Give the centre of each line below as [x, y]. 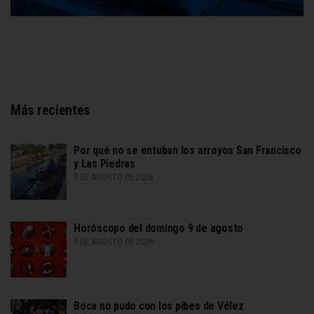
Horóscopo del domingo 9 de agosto [159, 228]
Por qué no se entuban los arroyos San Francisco [187, 150]
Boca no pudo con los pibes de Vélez [159, 306]
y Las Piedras [104, 163]
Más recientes [50, 110]
